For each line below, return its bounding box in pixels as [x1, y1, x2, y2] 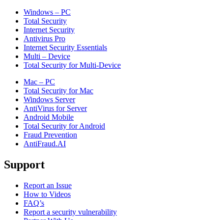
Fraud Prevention [24, 130, 77, 139]
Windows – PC [24, 7, 71, 16]
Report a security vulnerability [24, 207, 117, 216]
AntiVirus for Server [24, 104, 87, 112]
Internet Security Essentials [24, 43, 107, 52]
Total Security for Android [24, 121, 105, 130]
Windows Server [24, 95, 75, 104]
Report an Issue [24, 181, 72, 190]
